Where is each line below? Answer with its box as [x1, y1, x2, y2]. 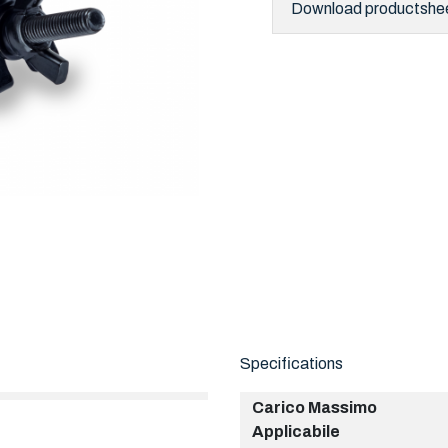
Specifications [240, 355, 343, 373]
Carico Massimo [252, 399, 377, 417]
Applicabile [252, 423, 340, 441]
